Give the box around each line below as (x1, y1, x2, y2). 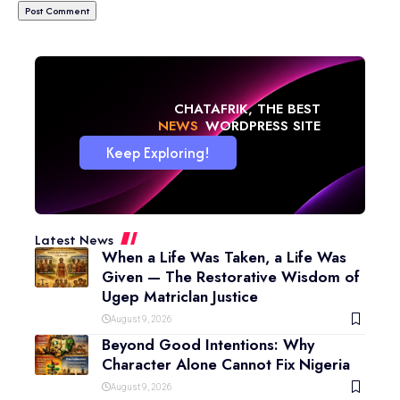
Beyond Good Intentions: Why (102, 334, 314, 356)
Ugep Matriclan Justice (102, 286, 258, 308)
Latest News (35, 229, 113, 251)
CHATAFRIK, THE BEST (174, 99, 321, 120)
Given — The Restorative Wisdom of (102, 266, 360, 288)
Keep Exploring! (106, 142, 210, 164)
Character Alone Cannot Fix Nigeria (102, 354, 350, 376)
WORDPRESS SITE (205, 116, 321, 137)
